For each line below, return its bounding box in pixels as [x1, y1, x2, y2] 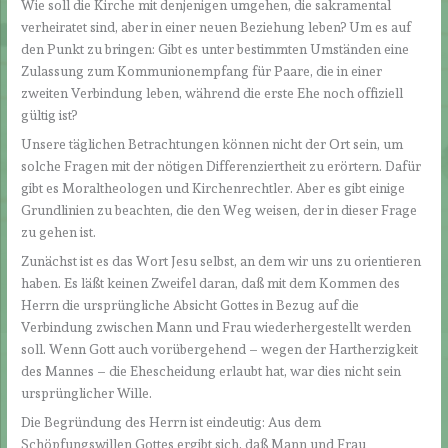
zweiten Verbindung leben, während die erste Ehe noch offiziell [21, 85, 404, 102]
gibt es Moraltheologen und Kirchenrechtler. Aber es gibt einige [21, 180, 406, 197]
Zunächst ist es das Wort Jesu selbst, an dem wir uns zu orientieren [21, 252, 422, 269]
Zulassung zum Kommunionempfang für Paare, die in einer [21, 63, 383, 80]
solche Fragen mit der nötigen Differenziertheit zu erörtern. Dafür [21, 158, 422, 175]
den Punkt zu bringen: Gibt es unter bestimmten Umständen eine [21, 41, 410, 58]
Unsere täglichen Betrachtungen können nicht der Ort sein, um [21, 136, 404, 153]
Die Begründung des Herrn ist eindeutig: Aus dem [21, 413, 322, 430]
